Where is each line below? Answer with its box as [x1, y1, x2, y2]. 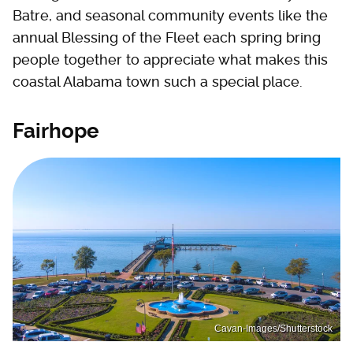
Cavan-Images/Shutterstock [214, 323, 333, 335]
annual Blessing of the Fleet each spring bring [13, 28, 321, 46]
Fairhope [13, 118, 99, 143]
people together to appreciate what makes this [13, 50, 328, 68]
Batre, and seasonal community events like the [13, 6, 328, 24]
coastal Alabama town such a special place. [13, 72, 303, 90]
